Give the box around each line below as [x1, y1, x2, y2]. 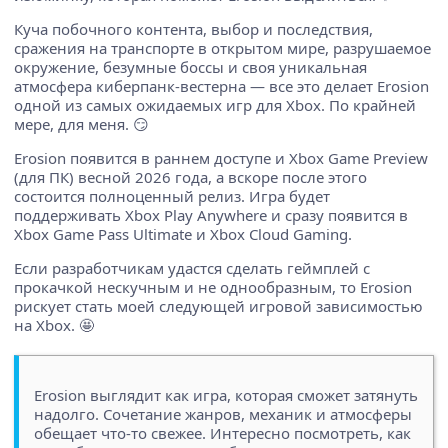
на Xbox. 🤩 [14, 315, 94, 336]
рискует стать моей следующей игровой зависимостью [14, 296, 423, 317]
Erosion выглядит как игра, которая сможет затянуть [34, 385, 418, 406]
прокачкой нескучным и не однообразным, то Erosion [14, 277, 412, 298]
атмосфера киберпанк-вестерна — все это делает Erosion [14, 76, 429, 97]
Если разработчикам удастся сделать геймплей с [14, 258, 370, 279]
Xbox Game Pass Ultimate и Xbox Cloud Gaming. [14, 224, 352, 245]
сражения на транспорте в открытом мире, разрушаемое [14, 38, 431, 59]
